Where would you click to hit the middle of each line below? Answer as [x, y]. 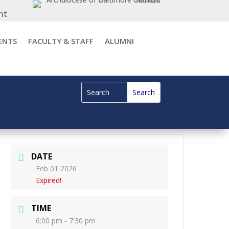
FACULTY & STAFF [61, 41]
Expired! [49, 180]
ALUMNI [119, 41]
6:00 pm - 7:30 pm [66, 221]
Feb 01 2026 [56, 169]
